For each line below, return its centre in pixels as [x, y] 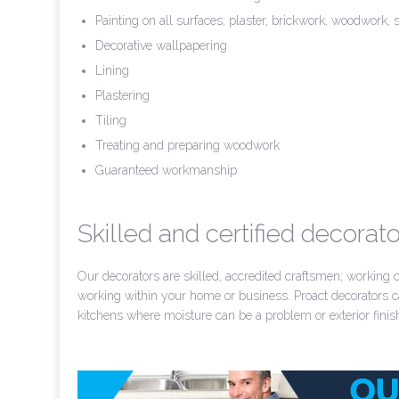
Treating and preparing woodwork [187, 145]
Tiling [111, 120]
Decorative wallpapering [161, 45]
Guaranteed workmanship [166, 170]
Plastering [122, 95]
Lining [112, 70]
